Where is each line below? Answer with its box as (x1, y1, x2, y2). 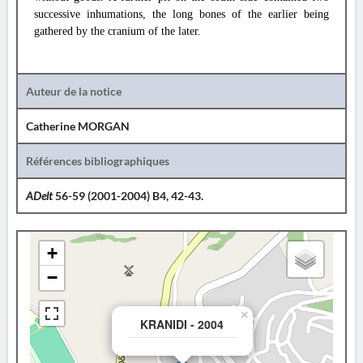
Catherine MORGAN (26, 119, 130, 133)
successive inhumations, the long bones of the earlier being (34, 8, 329, 20)
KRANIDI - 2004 (140, 316, 224, 332)
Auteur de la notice (26, 84, 122, 98)
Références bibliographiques (26, 154, 169, 168)
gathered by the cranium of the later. (34, 25, 201, 37)
